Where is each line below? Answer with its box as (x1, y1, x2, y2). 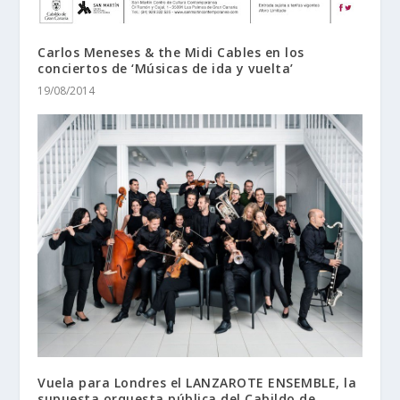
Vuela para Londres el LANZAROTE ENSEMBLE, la (37, 373, 357, 391)
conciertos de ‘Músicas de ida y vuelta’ (37, 59, 294, 77)
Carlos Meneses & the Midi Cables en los (37, 43, 304, 61)
